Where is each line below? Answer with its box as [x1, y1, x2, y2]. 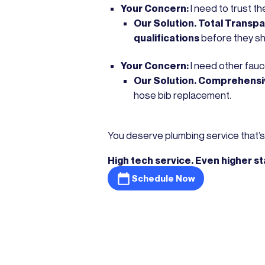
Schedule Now [131, 173, 196, 183]
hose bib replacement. [134, 89, 232, 102]
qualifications [134, 32, 200, 44]
